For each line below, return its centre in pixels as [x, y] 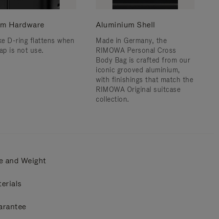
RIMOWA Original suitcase [138, 89]
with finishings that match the [144, 80]
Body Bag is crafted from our [143, 60]
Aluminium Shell [126, 25]
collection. [112, 99]
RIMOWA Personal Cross [136, 50]
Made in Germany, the [131, 41]
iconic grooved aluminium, [138, 70]
